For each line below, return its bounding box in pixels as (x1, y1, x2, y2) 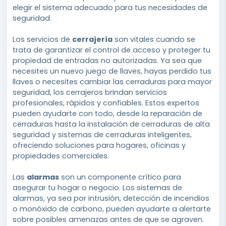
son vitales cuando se (112, 34, 195, 45)
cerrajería (72, 34, 112, 45)
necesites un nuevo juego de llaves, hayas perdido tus (13, 66, 211, 77)
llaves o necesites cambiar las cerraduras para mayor (13, 77, 212, 87)
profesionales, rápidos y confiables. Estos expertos (13, 98, 199, 108)
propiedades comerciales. (13, 151, 109, 161)
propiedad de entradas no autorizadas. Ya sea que (13, 55, 202, 66)
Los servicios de (13, 34, 72, 45)
